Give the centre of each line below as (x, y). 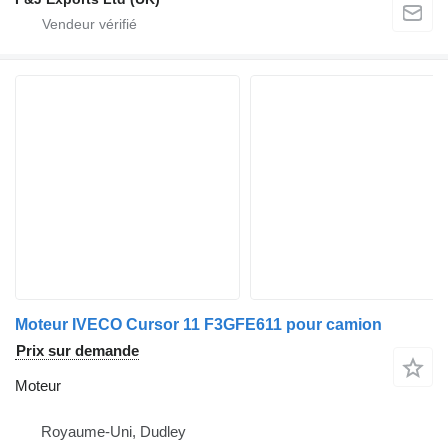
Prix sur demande (77, 350)
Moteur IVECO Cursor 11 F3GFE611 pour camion (198, 324)
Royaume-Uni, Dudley (113, 431)
